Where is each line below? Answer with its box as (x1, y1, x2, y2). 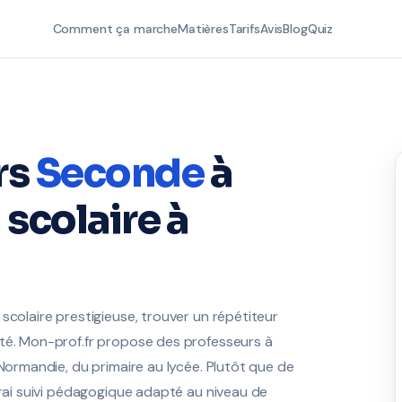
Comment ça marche (52, 21, 178, 37)
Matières (177, 21, 229, 37)
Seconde (35, 148, 204, 198)
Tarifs (228, 21, 260, 37)
